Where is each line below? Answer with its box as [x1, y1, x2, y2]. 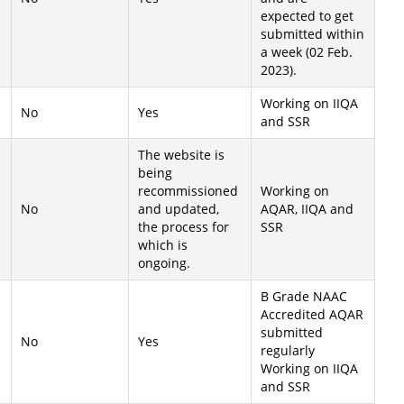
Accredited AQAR [261, 306, 363, 323]
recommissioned [138, 182, 238, 199]
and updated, [138, 200, 219, 217]
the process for [138, 218, 229, 235]
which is [138, 236, 188, 253]
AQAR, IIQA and [261, 200, 353, 217]
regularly [261, 342, 315, 359]
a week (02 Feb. [261, 43, 353, 60]
